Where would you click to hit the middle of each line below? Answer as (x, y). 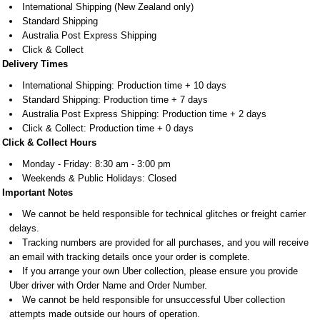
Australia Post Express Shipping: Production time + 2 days (144, 114)
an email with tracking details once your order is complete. (130, 257)
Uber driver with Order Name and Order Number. (108, 285)
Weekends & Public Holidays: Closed (99, 178)
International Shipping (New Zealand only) (108, 7)
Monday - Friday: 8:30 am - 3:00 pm (96, 164)
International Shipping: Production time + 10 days (124, 85)
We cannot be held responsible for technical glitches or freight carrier (164, 214)
